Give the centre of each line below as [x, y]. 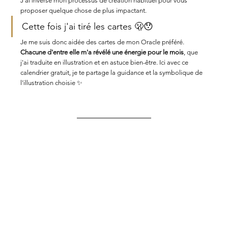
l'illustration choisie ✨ [52, 83]
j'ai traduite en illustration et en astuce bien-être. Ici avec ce [105, 63]
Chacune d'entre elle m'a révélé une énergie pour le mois [102, 52]
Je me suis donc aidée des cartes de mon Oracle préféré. [103, 42]
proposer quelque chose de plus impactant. [84, 11]
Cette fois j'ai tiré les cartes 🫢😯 [88, 27]
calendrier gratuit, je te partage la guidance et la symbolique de [112, 73]
